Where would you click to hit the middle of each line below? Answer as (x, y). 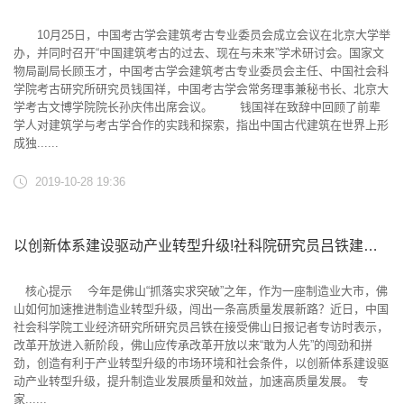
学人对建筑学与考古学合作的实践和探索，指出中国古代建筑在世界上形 (201, 125)
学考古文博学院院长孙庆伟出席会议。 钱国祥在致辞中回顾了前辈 (197, 107)
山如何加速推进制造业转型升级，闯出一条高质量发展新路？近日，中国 (201, 309)
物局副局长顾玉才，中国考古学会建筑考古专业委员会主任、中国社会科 (201, 71)
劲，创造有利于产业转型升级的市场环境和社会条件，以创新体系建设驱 (201, 363)
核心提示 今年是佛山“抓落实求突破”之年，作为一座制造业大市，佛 (201, 291)
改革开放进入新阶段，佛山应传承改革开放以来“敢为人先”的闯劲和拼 (193, 345)
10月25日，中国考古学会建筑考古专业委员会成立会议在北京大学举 (202, 35)
